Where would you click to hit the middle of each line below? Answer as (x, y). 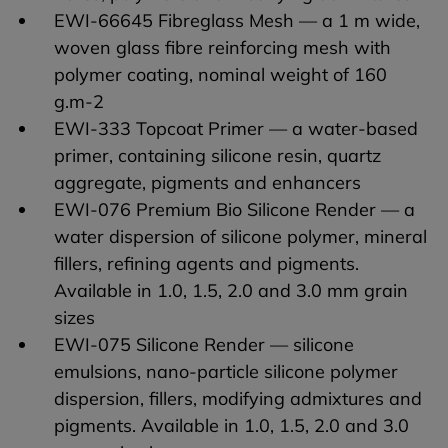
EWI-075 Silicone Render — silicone (204, 345)
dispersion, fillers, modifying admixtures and (238, 399)
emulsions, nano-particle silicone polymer (226, 372)
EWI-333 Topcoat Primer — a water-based (236, 129)
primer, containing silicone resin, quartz (217, 156)
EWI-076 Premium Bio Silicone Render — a (234, 210)
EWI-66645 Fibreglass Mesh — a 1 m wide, (237, 21)
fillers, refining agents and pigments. (206, 264)
